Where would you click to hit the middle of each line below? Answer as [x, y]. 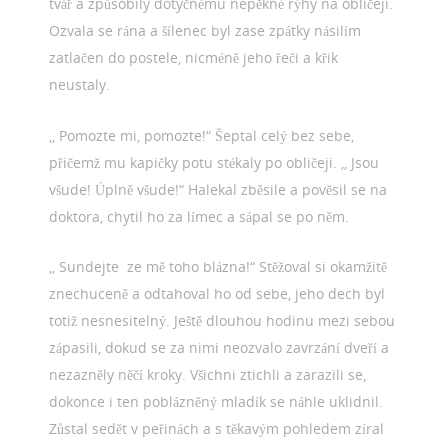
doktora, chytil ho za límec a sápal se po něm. [199, 216]
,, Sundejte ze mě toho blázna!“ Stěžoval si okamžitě [218, 267]
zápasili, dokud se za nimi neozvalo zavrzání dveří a [219, 348]
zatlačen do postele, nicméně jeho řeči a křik [194, 57]
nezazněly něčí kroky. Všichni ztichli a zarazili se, [208, 375]
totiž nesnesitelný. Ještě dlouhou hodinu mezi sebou [222, 321]
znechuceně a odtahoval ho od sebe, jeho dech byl [217, 294]
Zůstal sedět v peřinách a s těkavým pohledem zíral [217, 429]
